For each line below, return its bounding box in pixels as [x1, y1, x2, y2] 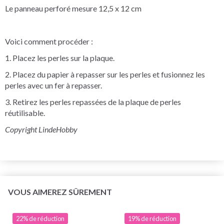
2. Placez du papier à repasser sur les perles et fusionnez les [5, 69, 205, 79]
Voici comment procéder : [5, 36, 93, 46]
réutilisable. [5, 107, 45, 117]
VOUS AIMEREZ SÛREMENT [8, 186, 112, 196]
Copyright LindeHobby [5, 124, 77, 134]
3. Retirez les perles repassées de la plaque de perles [5, 96, 181, 106]
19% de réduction [128, 214, 176, 222]
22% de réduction [16, 214, 64, 222]
